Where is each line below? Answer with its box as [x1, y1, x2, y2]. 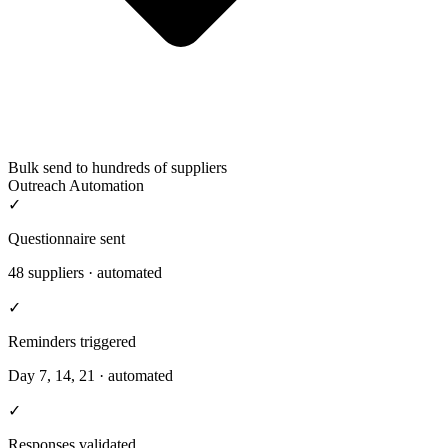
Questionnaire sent [8, 230, 125, 248]
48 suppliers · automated [8, 264, 162, 282]
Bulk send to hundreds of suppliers [8, 159, 227, 177]
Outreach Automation [8, 177, 144, 195]
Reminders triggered [8, 333, 136, 351]
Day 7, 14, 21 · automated [8, 367, 173, 385]
